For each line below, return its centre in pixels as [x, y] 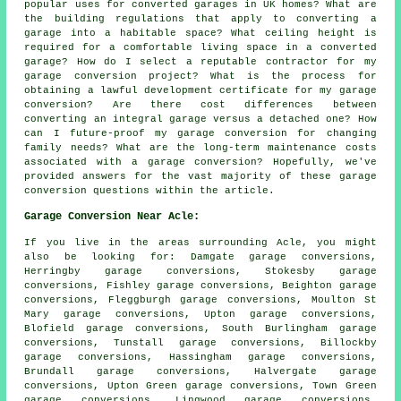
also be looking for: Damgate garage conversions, [200, 257]
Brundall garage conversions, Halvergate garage [200, 372]
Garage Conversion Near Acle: [112, 217]
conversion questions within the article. [150, 191]
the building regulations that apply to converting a [200, 19]
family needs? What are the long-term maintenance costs [200, 148]
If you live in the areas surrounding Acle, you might [200, 243]
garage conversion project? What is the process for [200, 77]
